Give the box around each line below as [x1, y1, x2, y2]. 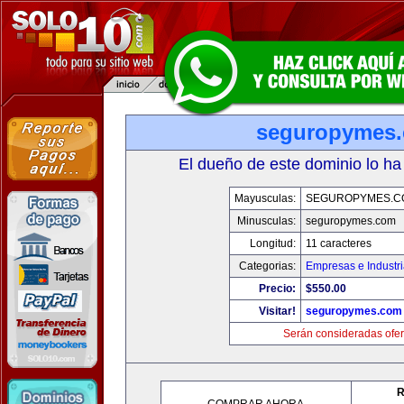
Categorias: [239, 260, 296, 272]
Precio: [259, 282, 296, 295]
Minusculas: [237, 215, 296, 227]
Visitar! [259, 305, 296, 317]
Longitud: [250, 237, 296, 250]
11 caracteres [306, 237, 372, 250]
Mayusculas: [234, 192, 296, 205]
